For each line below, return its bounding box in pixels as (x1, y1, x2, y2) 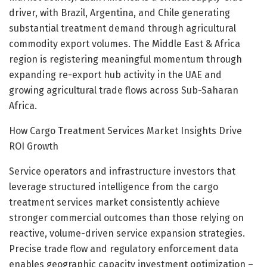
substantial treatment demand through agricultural (9, 22, 236, 34)
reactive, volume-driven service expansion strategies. (9, 227, 245, 239)
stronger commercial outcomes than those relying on (9, 212, 244, 223)
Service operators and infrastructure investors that (9, 165, 235, 177)
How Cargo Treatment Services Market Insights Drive (9, 125, 242, 136)
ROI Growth (9, 140, 58, 152)
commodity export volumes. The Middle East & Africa (9, 38, 240, 49)
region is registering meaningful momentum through (9, 53, 242, 65)
